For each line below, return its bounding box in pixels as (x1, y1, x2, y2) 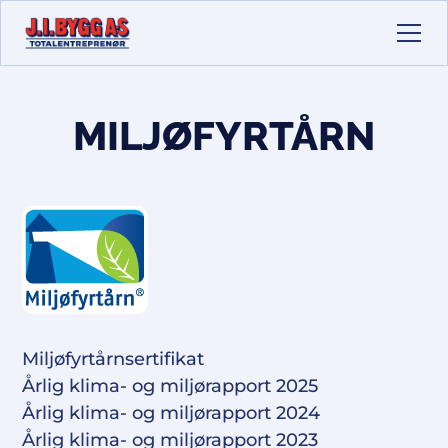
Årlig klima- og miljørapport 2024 (22, 402, 321, 424)
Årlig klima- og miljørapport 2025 (22, 375, 319, 397)
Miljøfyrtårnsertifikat (22, 348, 205, 370)
